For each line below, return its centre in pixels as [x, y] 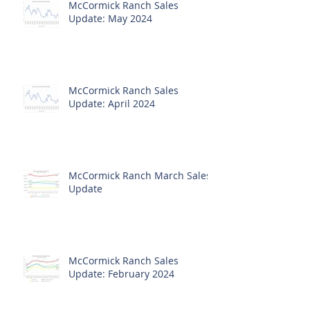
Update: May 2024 [110, 60]
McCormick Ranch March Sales [140, 217]
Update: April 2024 [112, 145]
